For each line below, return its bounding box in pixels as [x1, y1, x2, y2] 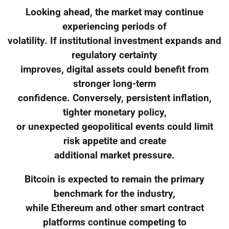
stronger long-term [73, 78, 156, 89]
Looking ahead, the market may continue [26, 6, 203, 18]
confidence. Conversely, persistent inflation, [17, 92, 212, 104]
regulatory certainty [72, 49, 157, 61]
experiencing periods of [62, 20, 167, 32]
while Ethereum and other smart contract [25, 202, 204, 214]
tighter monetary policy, [62, 106, 167, 118]
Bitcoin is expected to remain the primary [25, 173, 204, 185]
